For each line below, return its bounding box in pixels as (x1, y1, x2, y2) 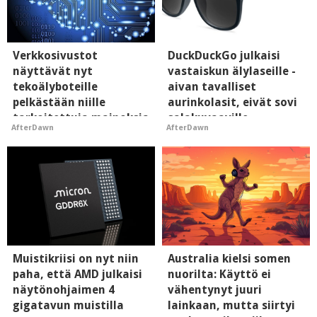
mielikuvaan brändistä (13, 142, 139, 156)
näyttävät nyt (13, 64, 93, 79)
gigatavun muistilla (13, 298, 124, 312)
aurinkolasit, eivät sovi (168, 96, 297, 110)
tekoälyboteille (13, 80, 98, 94)
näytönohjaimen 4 (13, 282, 115, 296)
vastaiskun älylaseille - (168, 64, 296, 79)
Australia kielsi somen (168, 251, 291, 265)
